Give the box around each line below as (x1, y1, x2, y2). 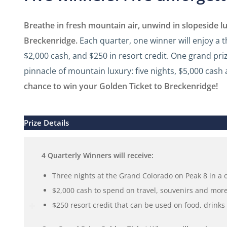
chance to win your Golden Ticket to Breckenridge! (23, 80, 218, 92)
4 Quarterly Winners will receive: (41, 150, 154, 160)
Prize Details (23, 117, 69, 128)
